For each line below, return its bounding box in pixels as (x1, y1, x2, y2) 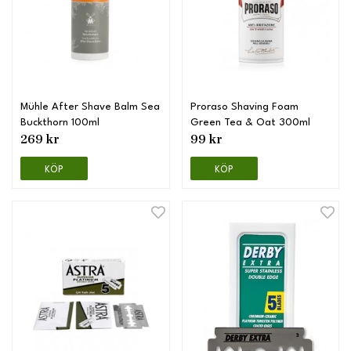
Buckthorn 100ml (20, 118, 100, 128)
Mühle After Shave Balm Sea (20, 102, 160, 113)
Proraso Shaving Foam (190, 102, 299, 113)
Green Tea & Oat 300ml (190, 118, 310, 128)
